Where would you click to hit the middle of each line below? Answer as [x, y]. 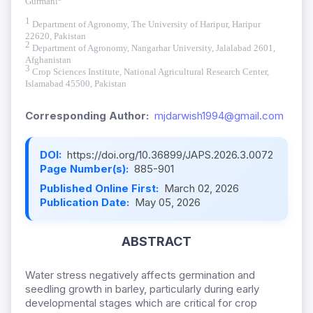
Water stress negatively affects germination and [140, 275]
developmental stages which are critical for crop [141, 303]
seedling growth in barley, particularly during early [142, 289]
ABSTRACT [156, 242]
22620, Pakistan [56, 36]
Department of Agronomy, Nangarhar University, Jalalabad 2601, [154, 48]
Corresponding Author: [87, 116]
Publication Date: [86, 203]
